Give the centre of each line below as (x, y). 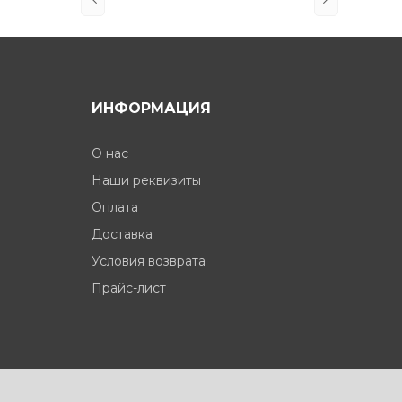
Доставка (122, 234)
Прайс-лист (129, 288)
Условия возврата (149, 261)
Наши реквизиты (146, 180)
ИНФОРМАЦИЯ (151, 108)
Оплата (115, 207)
